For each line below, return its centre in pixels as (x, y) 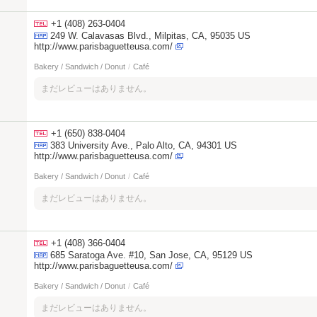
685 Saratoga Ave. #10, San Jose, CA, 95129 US (151, 255)
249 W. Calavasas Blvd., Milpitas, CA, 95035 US (150, 36)
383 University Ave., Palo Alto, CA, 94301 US (144, 145)
